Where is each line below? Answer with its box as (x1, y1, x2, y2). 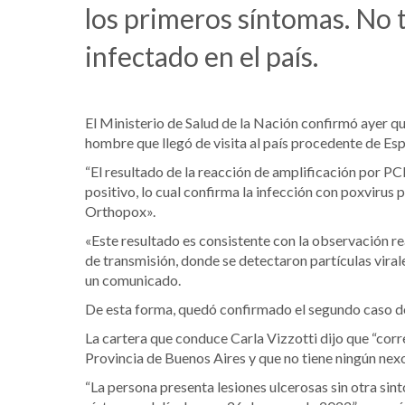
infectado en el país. (85, 39, 318, 72)
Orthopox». (85, 202, 155, 220)
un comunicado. (85, 270, 181, 288)
